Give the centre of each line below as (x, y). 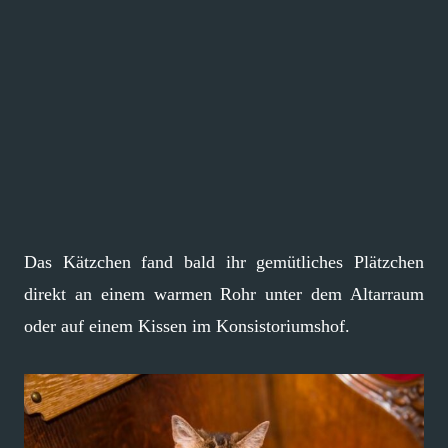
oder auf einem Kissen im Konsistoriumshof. (187, 325)
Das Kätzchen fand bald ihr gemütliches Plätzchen (224, 261)
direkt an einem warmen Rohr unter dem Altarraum (224, 293)
